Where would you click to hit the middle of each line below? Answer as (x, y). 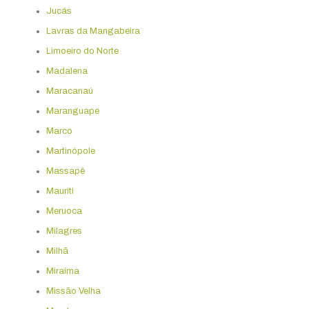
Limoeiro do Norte (82, 51)
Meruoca (64, 211)
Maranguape (72, 111)
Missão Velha (73, 291)
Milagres (64, 231)
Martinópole (70, 151)
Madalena (67, 71)
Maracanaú (69, 91)
